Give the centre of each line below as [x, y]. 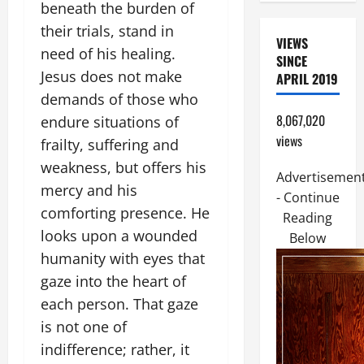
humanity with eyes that [123, 259]
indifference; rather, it [115, 350]
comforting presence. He [125, 213]
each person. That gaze [119, 304]
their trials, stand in [107, 31]
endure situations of [110, 122]
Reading [308, 218]
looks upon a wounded [119, 236]
